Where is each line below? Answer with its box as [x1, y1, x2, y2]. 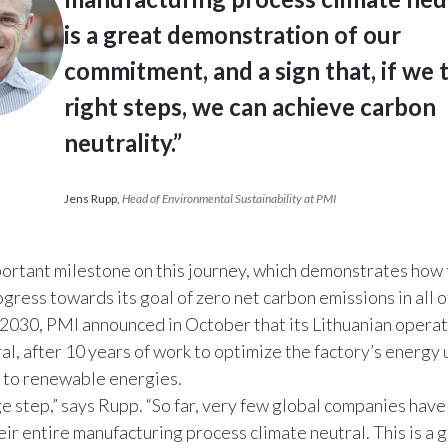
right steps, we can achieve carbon [64, 91, 436, 121]
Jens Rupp [64, 190, 117, 206]
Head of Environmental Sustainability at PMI [122, 190, 336, 206]
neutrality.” [64, 127, 182, 157]
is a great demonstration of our [64, 19, 401, 49]
